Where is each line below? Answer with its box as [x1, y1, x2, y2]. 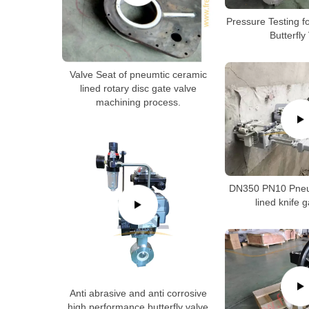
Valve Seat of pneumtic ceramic [69, 68, 207, 80]
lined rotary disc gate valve [79, 82, 197, 94]
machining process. [95, 96, 181, 108]
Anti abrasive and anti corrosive [69, 287, 207, 299]
